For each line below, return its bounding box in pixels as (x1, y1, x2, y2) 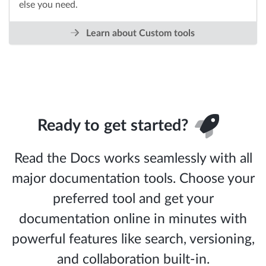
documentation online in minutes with (19, 211, 247, 226)
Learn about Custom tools (84, 28, 195, 39)
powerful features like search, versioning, (11, 232, 255, 246)
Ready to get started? (37, 118, 193, 134)
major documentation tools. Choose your (11, 171, 255, 185)
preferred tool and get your (52, 191, 214, 205)
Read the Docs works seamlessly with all (14, 151, 252, 165)
